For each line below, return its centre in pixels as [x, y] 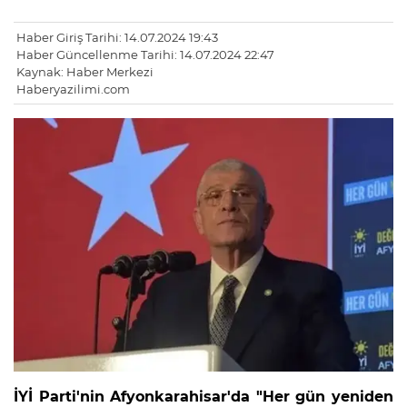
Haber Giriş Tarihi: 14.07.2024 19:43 [117, 38]
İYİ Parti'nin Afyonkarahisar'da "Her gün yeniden [203, 396]
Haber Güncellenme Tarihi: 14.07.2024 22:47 [145, 55]
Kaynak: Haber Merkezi [85, 72]
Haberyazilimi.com [73, 89]
